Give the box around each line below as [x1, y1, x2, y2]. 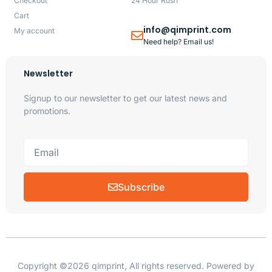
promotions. [23, 105, 70, 116]
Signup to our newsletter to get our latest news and [23, 92, 227, 103]
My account [13, 25, 55, 35]
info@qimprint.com [143, 23, 232, 36]
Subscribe [117, 181, 165, 194]
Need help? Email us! [143, 36, 214, 46]
